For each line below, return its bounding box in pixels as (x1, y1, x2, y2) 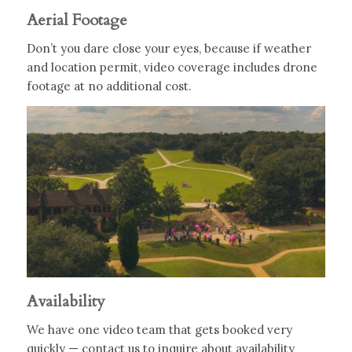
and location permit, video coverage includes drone (26, 59, 317, 75)
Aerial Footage (26, 9, 127, 31)
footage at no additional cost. (26, 78, 192, 93)
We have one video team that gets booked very (26, 321, 292, 337)
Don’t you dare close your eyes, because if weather (26, 40, 311, 56)
